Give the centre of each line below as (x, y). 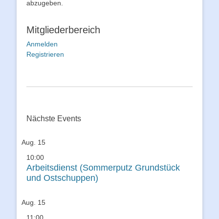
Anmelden (42, 44)
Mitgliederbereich (63, 30)
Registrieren (45, 54)
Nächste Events (54, 119)
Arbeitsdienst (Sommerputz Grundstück (103, 168)
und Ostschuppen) (62, 178)
